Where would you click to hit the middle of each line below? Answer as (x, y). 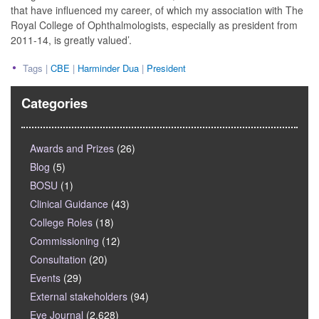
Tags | (37, 68)
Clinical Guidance (69, 204)
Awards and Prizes (72, 148)
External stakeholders (79, 297)
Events (45, 278)
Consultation (58, 260)
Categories (54, 103)
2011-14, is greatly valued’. (71, 40)
